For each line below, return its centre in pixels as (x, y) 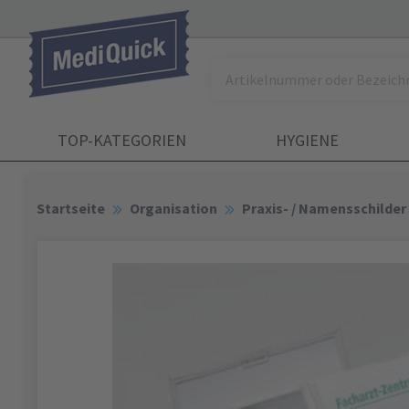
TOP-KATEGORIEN (121, 140)
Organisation (173, 208)
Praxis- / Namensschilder (324, 208)
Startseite (71, 208)
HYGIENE (308, 140)
